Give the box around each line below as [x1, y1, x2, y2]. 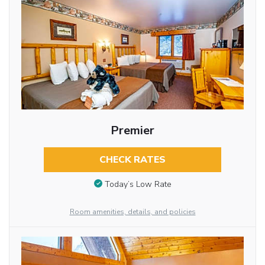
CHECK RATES [99, 153, 166, 167]
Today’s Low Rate [104, 178, 172, 190]
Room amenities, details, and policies [69, 207, 196, 216]
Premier [110, 122, 154, 139]
